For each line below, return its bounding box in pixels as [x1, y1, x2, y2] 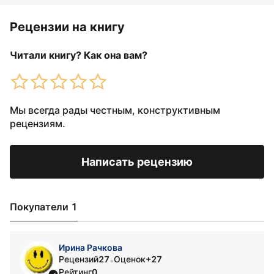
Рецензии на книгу [10, 20, 125, 34]
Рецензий [59, 254, 98, 264]
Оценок [114, 254, 146, 264]
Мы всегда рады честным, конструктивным [10, 104, 220, 116]
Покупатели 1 [10, 201, 78, 213]
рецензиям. [10, 117, 65, 130]
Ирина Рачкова [59, 242, 122, 253]
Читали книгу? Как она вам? [10, 49, 147, 61]
